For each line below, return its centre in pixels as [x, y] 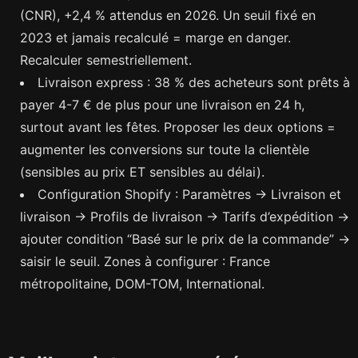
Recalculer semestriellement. [106, 60]
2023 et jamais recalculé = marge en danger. [155, 37]
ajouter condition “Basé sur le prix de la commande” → [185, 239]
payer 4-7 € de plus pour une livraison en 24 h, [162, 104]
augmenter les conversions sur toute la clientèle [165, 149]
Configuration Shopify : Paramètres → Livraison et [189, 194]
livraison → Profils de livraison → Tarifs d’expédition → [185, 216]
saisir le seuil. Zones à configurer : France [145, 261]
